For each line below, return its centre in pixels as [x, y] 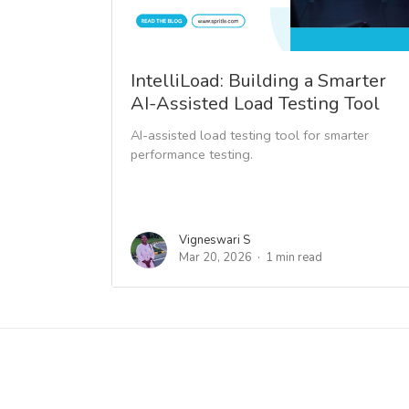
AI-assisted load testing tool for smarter [250, 135]
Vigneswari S [215, 240]
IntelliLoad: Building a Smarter [258, 80]
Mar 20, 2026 [215, 257]
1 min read [294, 257]
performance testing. [192, 154]
